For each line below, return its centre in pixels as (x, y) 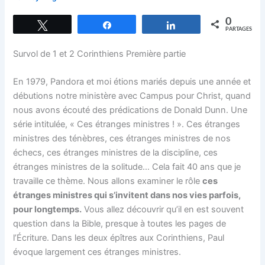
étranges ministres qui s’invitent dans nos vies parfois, (127, 195)
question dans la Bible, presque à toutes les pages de (120, 223)
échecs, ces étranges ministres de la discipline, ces (116, 152)
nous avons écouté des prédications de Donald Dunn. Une (130, 110)
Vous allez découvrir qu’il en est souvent (163, 209)
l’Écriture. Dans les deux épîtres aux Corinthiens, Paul (119, 237)
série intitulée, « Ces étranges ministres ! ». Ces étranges (127, 124)
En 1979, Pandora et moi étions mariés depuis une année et (132, 81)
